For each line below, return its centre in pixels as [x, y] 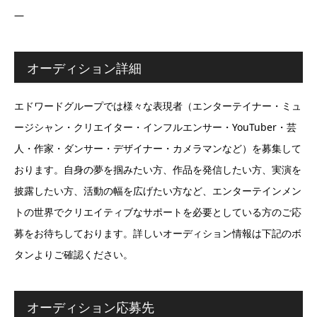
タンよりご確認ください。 [74, 254]
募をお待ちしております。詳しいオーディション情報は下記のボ [158, 233]
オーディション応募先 [91, 307]
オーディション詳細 [84, 68]
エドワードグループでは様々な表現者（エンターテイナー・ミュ [158, 105]
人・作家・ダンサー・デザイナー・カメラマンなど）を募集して [158, 148]
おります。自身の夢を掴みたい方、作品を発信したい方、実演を [158, 169]
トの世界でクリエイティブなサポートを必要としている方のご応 [158, 212]
